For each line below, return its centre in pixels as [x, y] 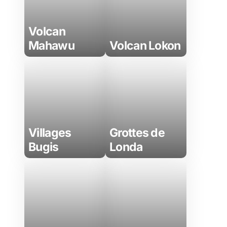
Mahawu [51, 46]
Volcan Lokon [145, 46]
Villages [50, 133]
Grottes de [137, 133]
